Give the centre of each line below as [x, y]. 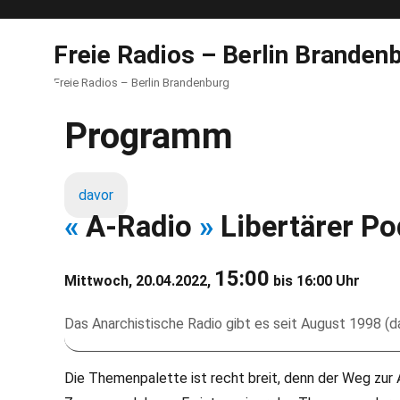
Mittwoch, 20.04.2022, [139, 281]
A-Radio [139, 226]
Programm [149, 136]
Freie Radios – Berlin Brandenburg [142, 83]
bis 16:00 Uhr [315, 281]
